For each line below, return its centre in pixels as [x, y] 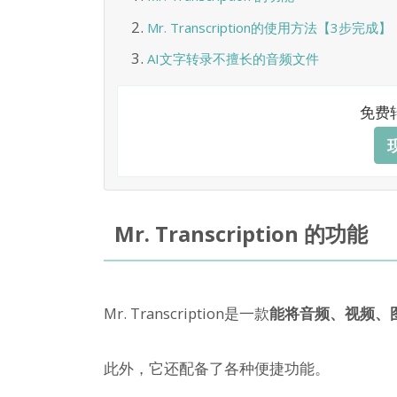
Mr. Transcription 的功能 [241, 234]
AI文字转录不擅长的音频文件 [233, 59]
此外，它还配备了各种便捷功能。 [217, 368]
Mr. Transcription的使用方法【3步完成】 [269, 27]
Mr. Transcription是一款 [187, 313]
